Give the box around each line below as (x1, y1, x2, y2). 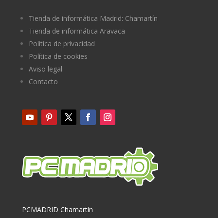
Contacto (28, 76, 58, 86)
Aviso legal (28, 64, 62, 73)
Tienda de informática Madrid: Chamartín (28, 13, 158, 23)
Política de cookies (28, 51, 88, 61)
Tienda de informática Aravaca (28, 26, 125, 36)
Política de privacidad (28, 38, 95, 48)
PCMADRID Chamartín (21, 204, 93, 214)
